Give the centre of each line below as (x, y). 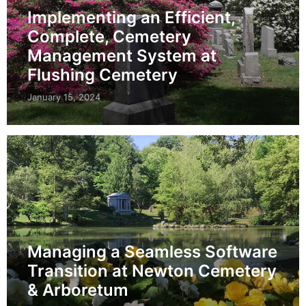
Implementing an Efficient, (131, 17)
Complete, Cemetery (109, 36)
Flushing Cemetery (102, 74)
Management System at (122, 55)
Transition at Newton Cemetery (152, 270)
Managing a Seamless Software (152, 251)
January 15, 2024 (64, 97)
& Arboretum (78, 290)
